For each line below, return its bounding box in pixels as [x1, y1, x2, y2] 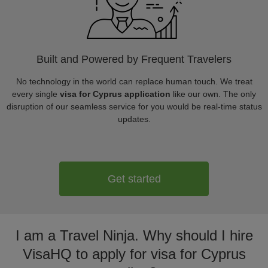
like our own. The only [170, 89, 256, 99]
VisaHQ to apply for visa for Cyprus [22, 246, 246, 262]
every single [12, 89, 60, 99]
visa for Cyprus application [60, 89, 170, 99]
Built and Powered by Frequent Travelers [36, 53, 232, 65]
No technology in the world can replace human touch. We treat [16, 77, 252, 86]
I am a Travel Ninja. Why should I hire [15, 227, 253, 243]
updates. [117, 114, 151, 124]
